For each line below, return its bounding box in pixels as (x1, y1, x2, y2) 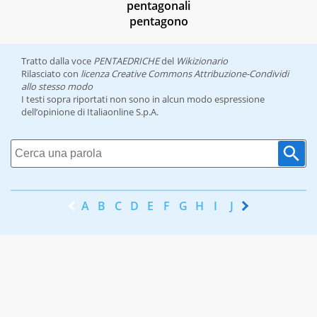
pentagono (129, 13, 188, 30)
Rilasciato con (21, 67, 81, 81)
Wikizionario (176, 54, 228, 68)
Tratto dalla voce (21, 54, 93, 68)
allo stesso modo (21, 80, 93, 93)
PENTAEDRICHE (93, 54, 159, 68)
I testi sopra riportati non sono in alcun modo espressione (21, 93, 265, 106)
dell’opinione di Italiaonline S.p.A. (21, 105, 158, 119)
